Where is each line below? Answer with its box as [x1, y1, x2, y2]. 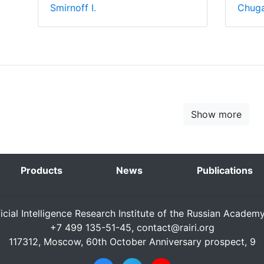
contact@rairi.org [136, 222, 214, 233]
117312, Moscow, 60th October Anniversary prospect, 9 [8, 236, 256, 247]
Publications [197, 164, 253, 176]
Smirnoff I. [49, 2, 96, 14]
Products [20, 164, 62, 176]
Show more [190, 108, 242, 120]
